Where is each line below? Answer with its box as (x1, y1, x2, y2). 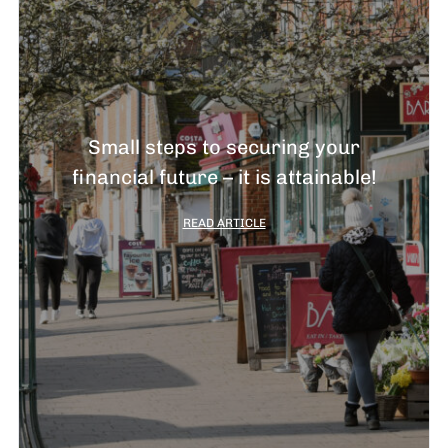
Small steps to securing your (88, 135, 360, 160)
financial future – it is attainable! (71, 165, 377, 190)
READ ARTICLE (182, 216, 266, 231)
